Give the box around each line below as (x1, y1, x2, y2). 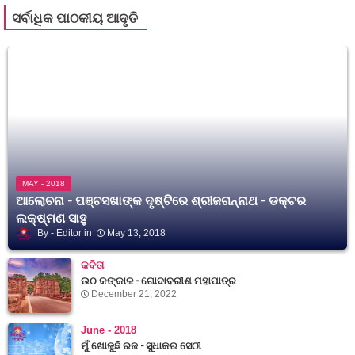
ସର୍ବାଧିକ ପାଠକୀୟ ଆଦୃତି (12, 7, 138, 28)
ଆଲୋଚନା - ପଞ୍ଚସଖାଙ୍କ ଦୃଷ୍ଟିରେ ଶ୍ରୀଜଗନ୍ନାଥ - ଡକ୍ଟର (16, 190, 306, 210)
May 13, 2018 (107, 227, 166, 239)
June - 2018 (81, 324, 136, 337)
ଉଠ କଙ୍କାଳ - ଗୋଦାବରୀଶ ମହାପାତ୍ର (81, 272, 236, 288)
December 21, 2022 (91, 288, 177, 300)
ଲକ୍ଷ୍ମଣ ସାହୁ (16, 208, 86, 227)
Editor (56, 227, 82, 239)
